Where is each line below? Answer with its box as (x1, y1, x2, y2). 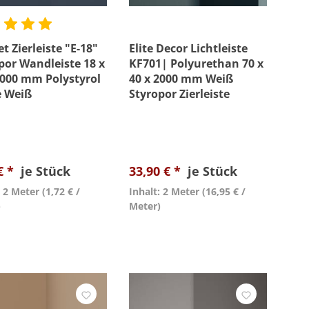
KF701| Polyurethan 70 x (129, 56, 263, 71)
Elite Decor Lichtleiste (129, 41, 248, 56)
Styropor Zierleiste (129, 86, 230, 101)
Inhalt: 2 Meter (129, 185, 199, 198)
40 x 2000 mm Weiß (129, 71, 233, 86)
